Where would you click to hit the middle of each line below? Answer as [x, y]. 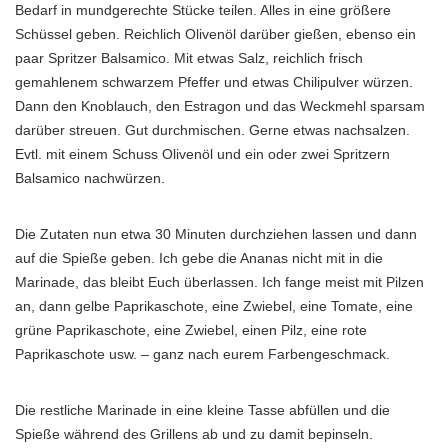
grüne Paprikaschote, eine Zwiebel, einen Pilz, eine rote [191, 330]
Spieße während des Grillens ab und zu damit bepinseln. [194, 434]
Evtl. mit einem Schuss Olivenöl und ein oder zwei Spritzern [202, 154]
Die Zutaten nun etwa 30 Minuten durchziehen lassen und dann [216, 234]
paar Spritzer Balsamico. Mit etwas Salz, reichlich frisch [189, 58]
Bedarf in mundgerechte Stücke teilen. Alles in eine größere [203, 10]
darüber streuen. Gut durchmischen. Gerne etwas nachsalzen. [212, 130]
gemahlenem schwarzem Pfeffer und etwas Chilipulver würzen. [214, 82]
